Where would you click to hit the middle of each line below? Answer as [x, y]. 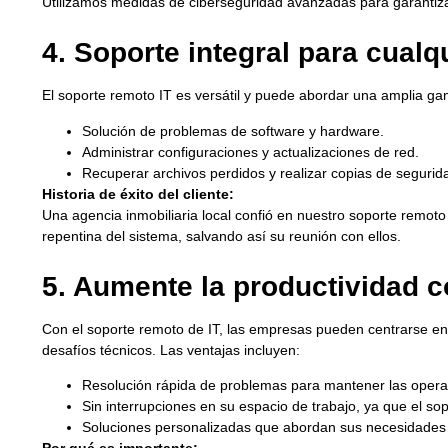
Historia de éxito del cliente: [138, 193]
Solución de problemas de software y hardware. [233, 130]
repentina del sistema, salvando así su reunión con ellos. [221, 235]
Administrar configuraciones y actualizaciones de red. [250, 151]
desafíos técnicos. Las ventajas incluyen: [171, 350]
